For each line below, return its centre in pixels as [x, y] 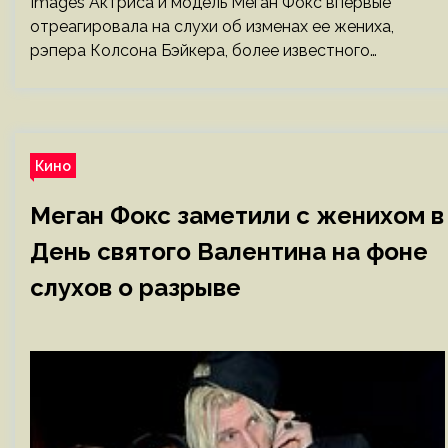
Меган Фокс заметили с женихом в [237, 215]
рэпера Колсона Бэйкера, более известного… [203, 50]
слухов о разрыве [135, 287]
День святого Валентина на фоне [229, 251]
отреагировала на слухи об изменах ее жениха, [212, 26]
